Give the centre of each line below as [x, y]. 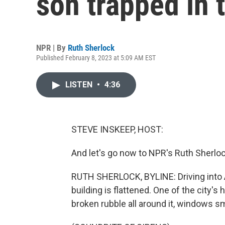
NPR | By [52, 48]
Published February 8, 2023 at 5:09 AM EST [96, 58]
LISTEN [80, 85]
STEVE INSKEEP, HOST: [117, 129]
